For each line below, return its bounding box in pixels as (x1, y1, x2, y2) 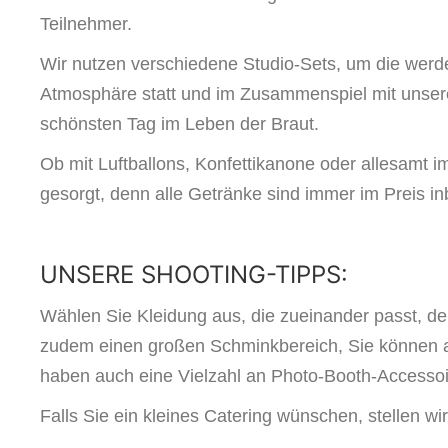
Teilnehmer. (40, 14, 132, 34)
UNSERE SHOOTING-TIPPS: (40, 260, 348, 289)
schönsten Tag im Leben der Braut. (40, 114, 319, 134)
